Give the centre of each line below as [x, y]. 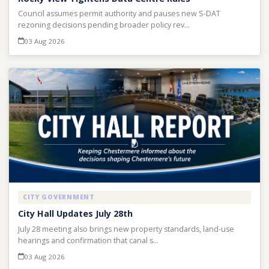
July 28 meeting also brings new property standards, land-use [126, 229]
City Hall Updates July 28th [75, 214]
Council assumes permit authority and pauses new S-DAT [119, 14]
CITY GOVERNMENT [59, 197]
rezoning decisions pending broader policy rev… [104, 25]
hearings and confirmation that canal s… [88, 240]
